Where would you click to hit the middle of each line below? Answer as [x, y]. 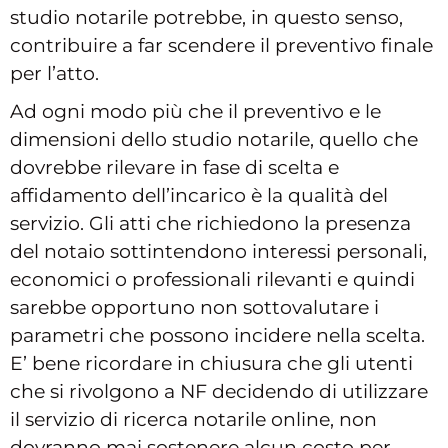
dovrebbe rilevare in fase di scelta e [174, 167]
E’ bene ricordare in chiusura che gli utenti [211, 363]
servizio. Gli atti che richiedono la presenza [210, 223]
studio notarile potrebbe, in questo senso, [206, 17]
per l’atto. [54, 73]
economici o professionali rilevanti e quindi [212, 279]
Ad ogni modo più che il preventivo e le [195, 111]
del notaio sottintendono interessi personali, [218, 251]
